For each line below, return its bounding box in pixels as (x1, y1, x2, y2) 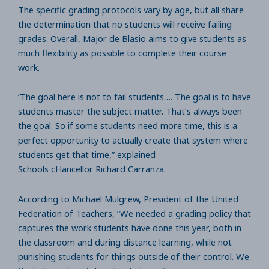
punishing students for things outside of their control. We (18, 250, 249, 262)
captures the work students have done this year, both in (18, 221, 241, 234)
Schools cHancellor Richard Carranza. (18, 163, 171, 175)
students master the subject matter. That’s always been (18, 105, 242, 118)
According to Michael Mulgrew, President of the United (18, 192, 238, 205)
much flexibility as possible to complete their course (18, 46, 226, 59)
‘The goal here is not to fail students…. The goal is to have (18, 91, 251, 103)
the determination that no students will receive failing (18, 17, 232, 30)
